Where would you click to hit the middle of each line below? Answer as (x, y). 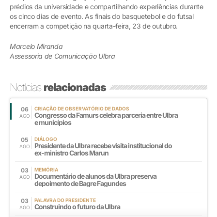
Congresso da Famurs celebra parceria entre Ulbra (106, 115)
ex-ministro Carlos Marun (71, 153)
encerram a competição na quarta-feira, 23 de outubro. (94, 26)
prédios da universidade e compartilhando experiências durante (107, 7)
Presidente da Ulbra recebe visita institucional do (103, 146)
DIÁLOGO (46, 139)
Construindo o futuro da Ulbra (77, 207)
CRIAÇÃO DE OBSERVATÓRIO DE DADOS (82, 109)
